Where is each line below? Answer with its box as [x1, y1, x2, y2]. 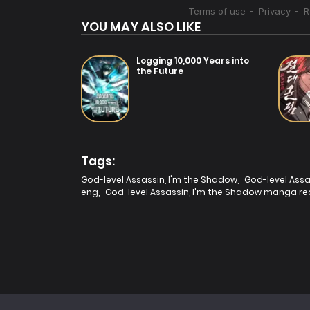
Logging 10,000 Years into [136, 54, 249, 66]
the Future [136, 64, 183, 77]
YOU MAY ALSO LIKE [81, 17, 201, 35]
